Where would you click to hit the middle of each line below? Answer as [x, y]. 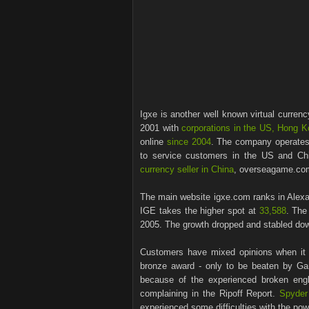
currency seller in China [187, 169]
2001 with [161, 128]
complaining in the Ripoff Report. [210, 293]
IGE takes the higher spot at [200, 211]
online [153, 142]
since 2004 [189, 142]
